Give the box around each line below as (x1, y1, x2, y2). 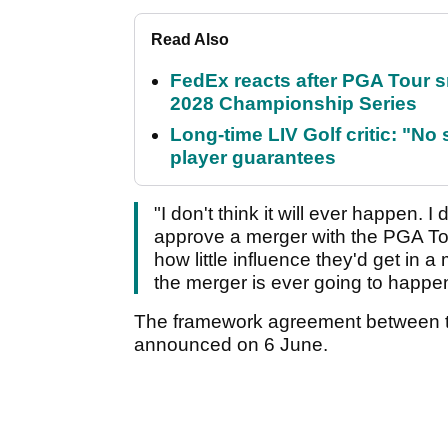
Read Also (151, 31, 229, 49)
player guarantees (170, 147, 336, 169)
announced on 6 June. (134, 334, 333, 356)
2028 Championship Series (170, 93, 417, 115)
